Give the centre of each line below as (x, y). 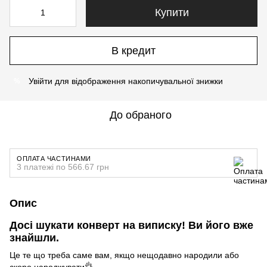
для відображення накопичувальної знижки (138, 81)
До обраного (141, 115)
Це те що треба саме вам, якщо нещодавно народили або (124, 255)
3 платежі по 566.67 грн (63, 167)
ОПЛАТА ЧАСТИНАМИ (54, 159)
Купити (172, 13)
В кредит (133, 50)
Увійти (41, 81)
